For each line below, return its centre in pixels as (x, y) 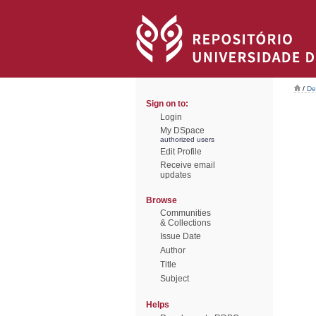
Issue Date (181, 236)
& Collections (186, 223)
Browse (162, 200)
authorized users (187, 139)
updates (176, 175)
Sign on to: (167, 104)
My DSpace (182, 130)
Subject (175, 279)
